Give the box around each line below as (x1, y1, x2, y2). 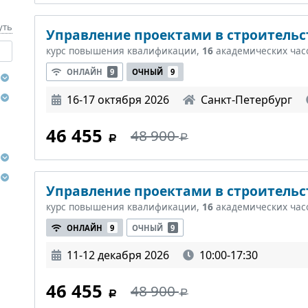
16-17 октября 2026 (67, 91, 169, 107)
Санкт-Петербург (201, 91, 292, 107)
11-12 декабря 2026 (67, 247, 169, 263)
